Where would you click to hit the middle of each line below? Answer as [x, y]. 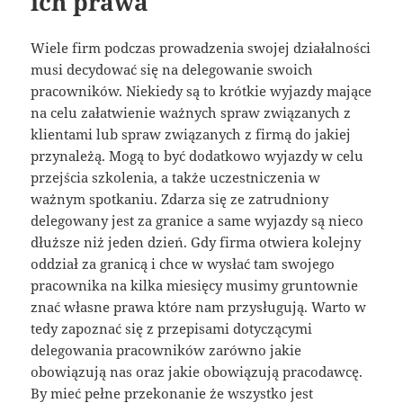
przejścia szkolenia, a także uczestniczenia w [176, 178]
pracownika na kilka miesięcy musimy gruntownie [195, 286]
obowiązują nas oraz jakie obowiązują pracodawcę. [197, 372]
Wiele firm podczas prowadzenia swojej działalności [201, 48]
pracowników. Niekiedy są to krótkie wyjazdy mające [201, 91]
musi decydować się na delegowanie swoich [172, 70]
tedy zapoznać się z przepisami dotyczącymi [172, 329]
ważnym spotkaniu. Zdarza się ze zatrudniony [180, 199]
